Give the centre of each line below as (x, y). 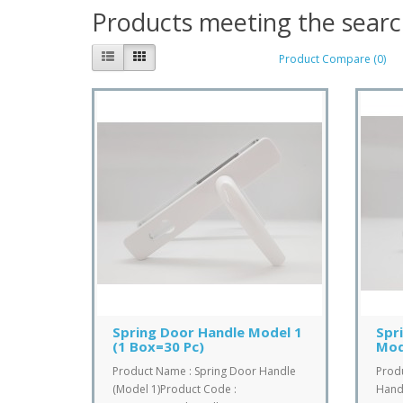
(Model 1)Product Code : (175, 389)
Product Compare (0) (332, 59)
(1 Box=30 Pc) (158, 346)
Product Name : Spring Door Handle (204, 371)
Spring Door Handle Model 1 (207, 331)
